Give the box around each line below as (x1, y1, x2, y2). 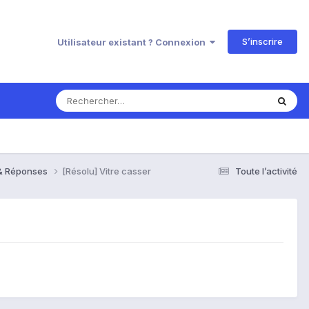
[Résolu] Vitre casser (62, 165, 151, 177)
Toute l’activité (235, 165, 297, 177)
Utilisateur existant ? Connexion (57, 36, 210, 48)
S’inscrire (242, 35, 283, 47)
